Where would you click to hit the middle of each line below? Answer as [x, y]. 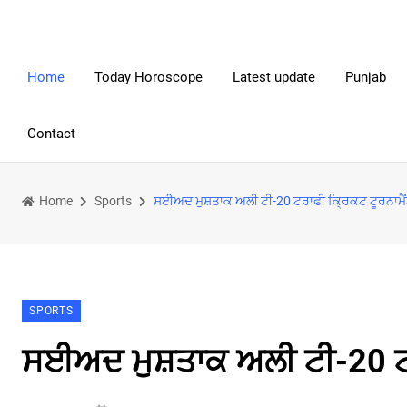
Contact [51, 134]
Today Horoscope [149, 77]
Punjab [366, 77]
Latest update [274, 77]
